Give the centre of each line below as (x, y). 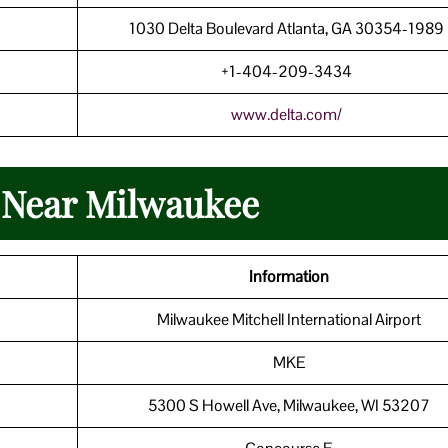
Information (289, 276)
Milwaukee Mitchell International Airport (289, 319)
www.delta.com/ (286, 114)
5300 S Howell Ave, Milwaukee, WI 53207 (289, 405)
